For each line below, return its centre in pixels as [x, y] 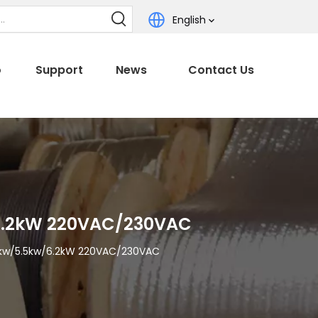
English [190, 20]
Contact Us [221, 70]
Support [59, 70]
